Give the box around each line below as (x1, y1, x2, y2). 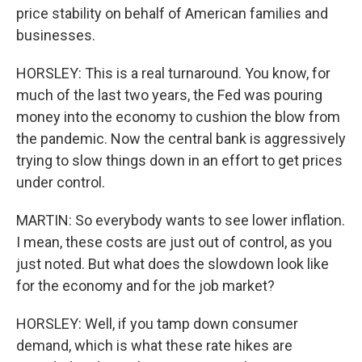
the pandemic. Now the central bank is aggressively (16, 130, 346, 147)
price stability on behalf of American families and (16, 5, 328, 22)
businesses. (16, 27, 95, 44)
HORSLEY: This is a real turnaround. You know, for (16, 65, 330, 82)
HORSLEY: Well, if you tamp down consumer (16, 315, 298, 332)
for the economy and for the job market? (16, 277, 275, 294)
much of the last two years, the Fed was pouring (16, 86, 322, 103)
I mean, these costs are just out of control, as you (16, 234, 332, 250)
